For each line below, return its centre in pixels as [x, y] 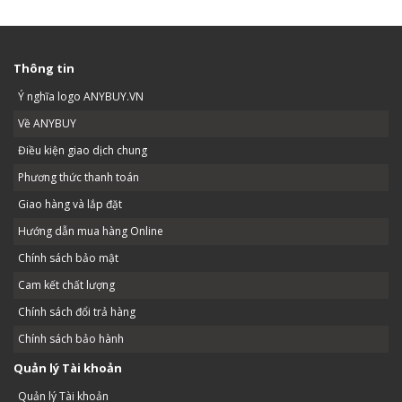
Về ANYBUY [47, 124]
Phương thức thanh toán [79, 178]
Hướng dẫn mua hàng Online [91, 232]
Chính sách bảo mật [68, 258]
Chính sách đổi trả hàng [77, 312]
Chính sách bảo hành [71, 339]
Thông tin [44, 69]
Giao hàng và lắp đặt [70, 205]
